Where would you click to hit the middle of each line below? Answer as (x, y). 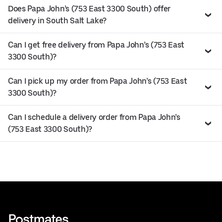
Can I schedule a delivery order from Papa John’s (94, 117)
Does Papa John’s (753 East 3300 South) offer (89, 8)
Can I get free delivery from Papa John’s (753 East (96, 45)
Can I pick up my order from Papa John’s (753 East (98, 81)
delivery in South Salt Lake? (57, 20)
